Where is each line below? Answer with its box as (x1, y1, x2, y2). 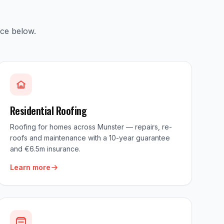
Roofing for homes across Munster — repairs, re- (9, 122, 172, 131)
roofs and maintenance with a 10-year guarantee (9, 133, 170, 142)
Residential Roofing (9, 103, 87, 118)
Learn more (9, 163, 50, 171)
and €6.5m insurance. (9, 144, 80, 153)
